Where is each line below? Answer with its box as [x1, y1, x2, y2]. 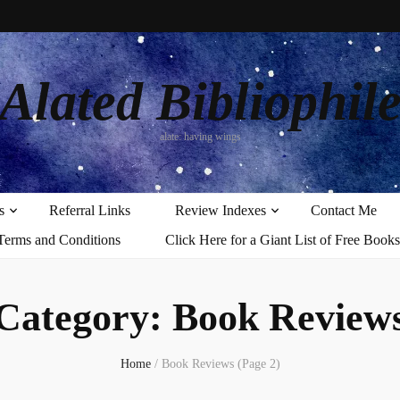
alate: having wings [159, 130, 241, 143]
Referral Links [48, 203, 130, 218]
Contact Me [310, 203, 377, 218]
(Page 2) [237, 357, 280, 371]
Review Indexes [174, 203, 266, 218]
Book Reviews [161, 357, 234, 371]
